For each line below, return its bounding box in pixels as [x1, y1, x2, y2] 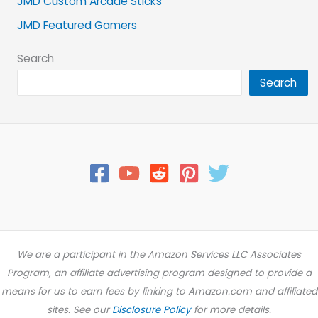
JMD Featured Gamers [16, 18, 137, 33]
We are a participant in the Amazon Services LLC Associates [17, 248, 301, 262]
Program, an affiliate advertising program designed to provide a [6, 266, 312, 280]
